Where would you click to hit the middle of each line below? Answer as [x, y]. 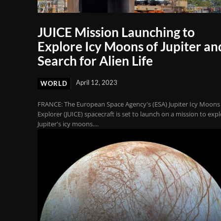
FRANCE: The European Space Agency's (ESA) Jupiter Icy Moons [129, 104]
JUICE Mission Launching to [116, 32]
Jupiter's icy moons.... [68, 124]
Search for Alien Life [95, 60]
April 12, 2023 [97, 82]
